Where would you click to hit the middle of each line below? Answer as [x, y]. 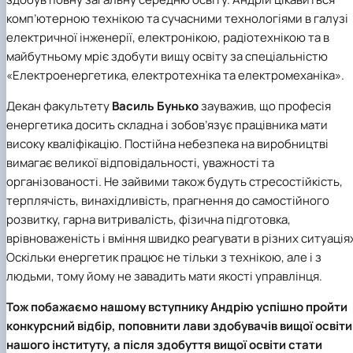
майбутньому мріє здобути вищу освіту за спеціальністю [167, 56]
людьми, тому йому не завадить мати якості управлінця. [164, 276]
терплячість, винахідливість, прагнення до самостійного [168, 200]
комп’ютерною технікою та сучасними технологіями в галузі [177, 18]
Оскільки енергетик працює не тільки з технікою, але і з [164, 257]
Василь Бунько [155, 106]
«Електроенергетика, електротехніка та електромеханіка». [175, 75]
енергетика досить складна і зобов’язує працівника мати [167, 124]
